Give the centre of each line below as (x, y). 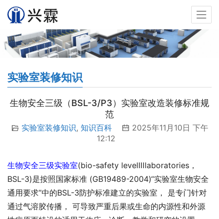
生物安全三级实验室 (43, 165)
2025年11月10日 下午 (169, 128)
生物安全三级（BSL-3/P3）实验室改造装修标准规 (109, 103)
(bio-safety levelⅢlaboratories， (137, 165)
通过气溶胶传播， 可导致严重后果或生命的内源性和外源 (106, 207)
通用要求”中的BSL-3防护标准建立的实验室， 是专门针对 (107, 193)
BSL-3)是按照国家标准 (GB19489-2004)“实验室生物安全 (108, 179)
